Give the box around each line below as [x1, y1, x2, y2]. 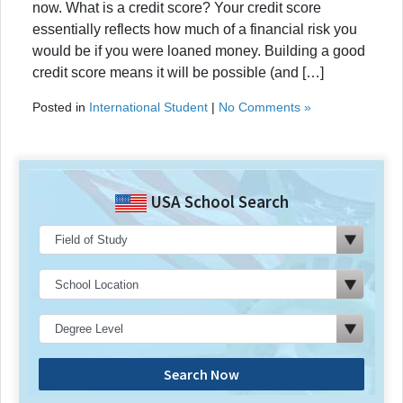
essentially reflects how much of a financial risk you [32, 21, 357, 37]
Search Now [164, 365, 239, 384]
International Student [89, 99, 208, 114]
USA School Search [146, 190, 289, 212]
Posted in [32, 99, 89, 114]
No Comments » [219, 99, 311, 114]
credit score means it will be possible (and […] [32, 64, 324, 80]
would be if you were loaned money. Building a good [32, 42, 365, 58]
